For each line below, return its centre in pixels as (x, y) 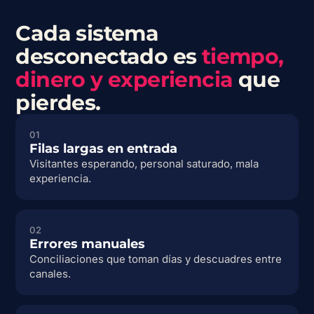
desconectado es (109, 57)
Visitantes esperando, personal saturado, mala (144, 164)
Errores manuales (88, 244)
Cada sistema (87, 34)
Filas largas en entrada (104, 149)
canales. (50, 274)
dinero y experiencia (124, 80)
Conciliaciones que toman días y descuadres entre (156, 259)
